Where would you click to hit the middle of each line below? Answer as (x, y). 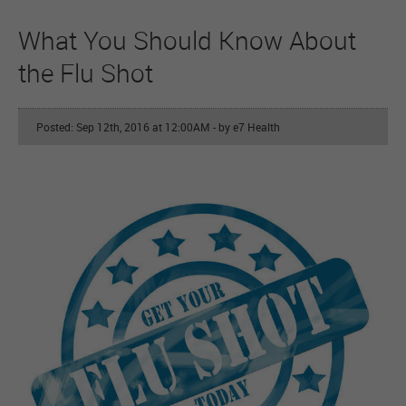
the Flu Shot (86, 73)
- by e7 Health (246, 127)
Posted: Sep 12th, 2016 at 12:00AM (125, 127)
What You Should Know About (187, 40)
